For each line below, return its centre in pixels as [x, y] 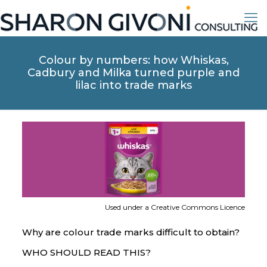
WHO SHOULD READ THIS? [86, 252]
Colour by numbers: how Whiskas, [133, 60]
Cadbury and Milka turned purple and [133, 73]
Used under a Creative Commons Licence [175, 207]
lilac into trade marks [133, 85]
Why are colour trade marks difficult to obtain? [131, 232]
